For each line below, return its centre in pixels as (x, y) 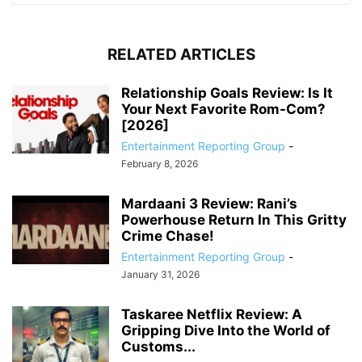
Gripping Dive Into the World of (226, 331)
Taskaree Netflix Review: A (212, 315)
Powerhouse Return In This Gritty (234, 220)
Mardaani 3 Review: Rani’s (209, 204)
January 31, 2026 (160, 275)
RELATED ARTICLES (181, 55)
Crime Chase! (168, 236)
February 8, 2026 (160, 164)
